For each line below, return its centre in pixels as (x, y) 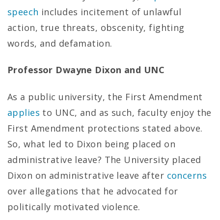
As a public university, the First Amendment (105, 96)
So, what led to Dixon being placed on (91, 144)
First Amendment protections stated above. (105, 128)
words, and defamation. (60, 43)
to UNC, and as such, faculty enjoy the (126, 112)
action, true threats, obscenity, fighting (96, 27)
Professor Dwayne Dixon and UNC (86, 70)
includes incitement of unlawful (110, 12)
